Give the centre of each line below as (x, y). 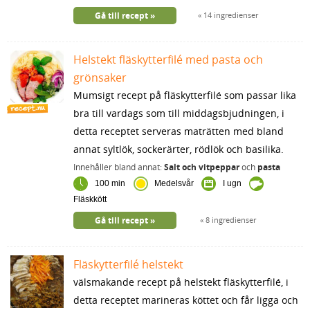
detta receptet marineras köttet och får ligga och (185, 300)
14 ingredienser (230, 15)
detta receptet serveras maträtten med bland (178, 131)
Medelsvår (175, 184)
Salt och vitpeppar (201, 167)
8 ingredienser (230, 219)
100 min (110, 184)
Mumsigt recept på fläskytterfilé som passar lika (184, 95)
